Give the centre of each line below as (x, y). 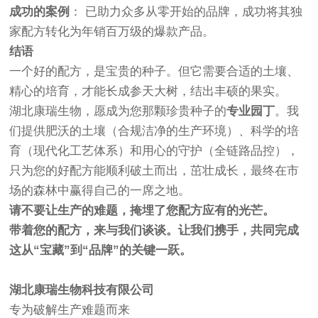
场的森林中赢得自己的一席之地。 (100, 191)
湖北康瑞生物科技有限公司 (82, 290)
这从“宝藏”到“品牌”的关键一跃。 (101, 251)
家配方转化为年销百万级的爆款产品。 (112, 32)
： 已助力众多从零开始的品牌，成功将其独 (186, 12)
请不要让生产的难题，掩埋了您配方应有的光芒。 (142, 211)
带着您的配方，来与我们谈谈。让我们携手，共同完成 (154, 231)
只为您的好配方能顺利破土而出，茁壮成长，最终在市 (154, 171)
